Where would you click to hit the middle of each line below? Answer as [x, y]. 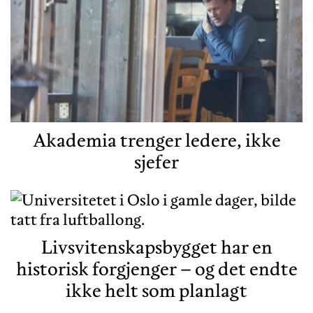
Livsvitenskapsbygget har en [156, 247]
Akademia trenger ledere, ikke [156, 140]
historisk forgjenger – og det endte [156, 269]
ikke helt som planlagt [156, 291]
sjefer [156, 162]
